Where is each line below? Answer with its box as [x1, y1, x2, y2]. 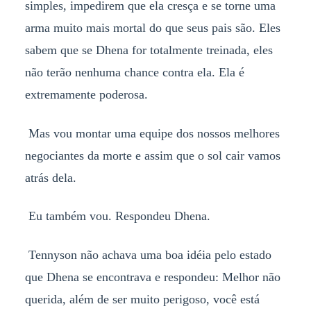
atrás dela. [24, 170, 76, 185]
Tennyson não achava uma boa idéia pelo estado [24, 248, 271, 262]
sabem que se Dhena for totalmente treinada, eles [24, 42, 273, 57]
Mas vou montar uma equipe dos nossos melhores [24, 126, 280, 140]
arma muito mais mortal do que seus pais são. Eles [24, 20, 280, 35]
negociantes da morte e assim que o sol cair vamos [24, 148, 280, 162]
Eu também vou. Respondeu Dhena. [24, 209, 210, 224]
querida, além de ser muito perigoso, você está [24, 292, 260, 307]
